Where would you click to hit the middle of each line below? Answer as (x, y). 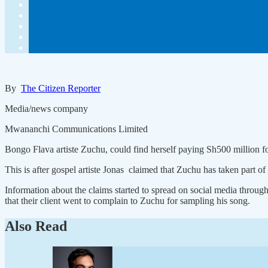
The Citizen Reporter (61, 89)
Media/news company (46, 109)
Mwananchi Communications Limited (76, 129)
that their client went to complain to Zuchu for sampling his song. (127, 201)
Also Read (36, 226)
